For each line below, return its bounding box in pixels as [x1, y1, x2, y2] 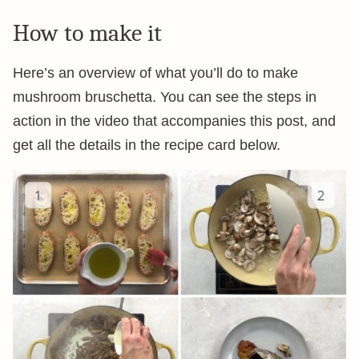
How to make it [13, 19, 162, 47]
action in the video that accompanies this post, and [13, 113, 336, 129]
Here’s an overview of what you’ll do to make [13, 65, 298, 81]
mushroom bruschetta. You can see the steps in [13, 89, 317, 105]
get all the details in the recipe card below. [13, 137, 280, 153]
